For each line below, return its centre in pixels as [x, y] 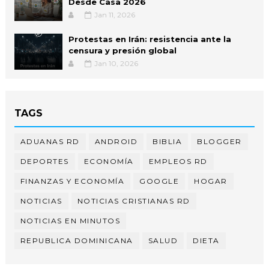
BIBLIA [168, 141]
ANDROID [116, 141]
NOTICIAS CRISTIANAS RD [134, 201]
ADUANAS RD [50, 141]
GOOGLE [159, 181]
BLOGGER [219, 141]
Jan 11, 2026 [114, 14]
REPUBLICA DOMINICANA [77, 240]
